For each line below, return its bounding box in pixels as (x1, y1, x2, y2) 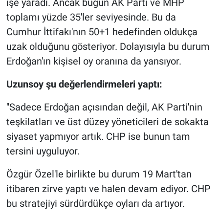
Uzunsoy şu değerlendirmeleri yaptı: (6, 78, 162, 90)
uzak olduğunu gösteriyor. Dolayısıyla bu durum (6, 41, 210, 53)
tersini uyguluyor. (6, 145, 80, 157)
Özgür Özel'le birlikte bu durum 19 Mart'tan (6, 168, 192, 180)
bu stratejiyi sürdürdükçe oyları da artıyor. (6, 197, 185, 210)
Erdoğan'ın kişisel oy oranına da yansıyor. (6, 55, 181, 67)
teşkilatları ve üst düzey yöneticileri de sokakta (6, 116, 209, 128)
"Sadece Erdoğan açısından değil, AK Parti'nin (6, 101, 202, 113)
